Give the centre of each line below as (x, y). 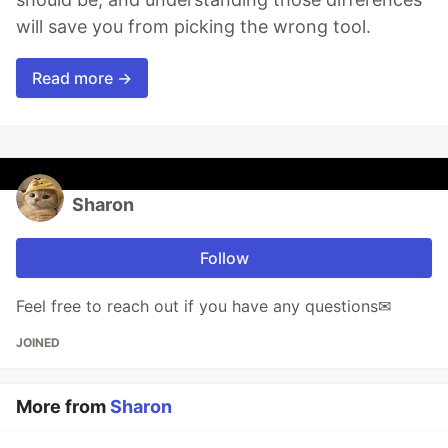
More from (63, 406)
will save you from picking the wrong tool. (193, 26)
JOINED (38, 342)
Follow (224, 257)
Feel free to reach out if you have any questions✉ (203, 305)
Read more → (82, 77)
